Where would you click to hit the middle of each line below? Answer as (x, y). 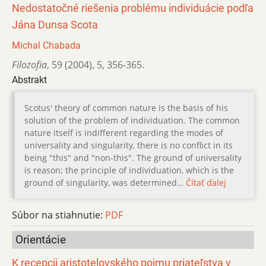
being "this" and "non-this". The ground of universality (133, 157)
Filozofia (29, 64)
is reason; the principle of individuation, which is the (129, 170)
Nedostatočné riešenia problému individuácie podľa (133, 8)
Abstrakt (29, 80)
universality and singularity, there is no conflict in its (129, 145)
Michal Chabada (46, 45)
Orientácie (41, 239)
